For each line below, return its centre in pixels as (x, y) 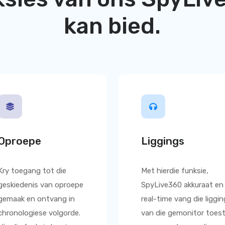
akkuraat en (204, 185)
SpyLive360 (162, 185)
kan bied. (113, 26)
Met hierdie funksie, (175, 171)
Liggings (163, 141)
